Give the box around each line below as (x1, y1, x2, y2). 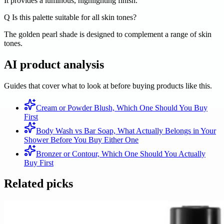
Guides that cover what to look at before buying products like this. (4, 81, 212, 90)
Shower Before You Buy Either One (24, 135, 138, 144)
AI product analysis (4, 57, 104, 71)
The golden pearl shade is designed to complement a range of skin (4, 29, 211, 38)
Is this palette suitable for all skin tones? (10, 12, 136, 21)
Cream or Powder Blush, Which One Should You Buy (36, 103, 207, 112)
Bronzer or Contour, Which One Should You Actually (36, 149, 205, 158)
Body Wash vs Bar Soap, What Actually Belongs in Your (36, 126, 216, 135)
